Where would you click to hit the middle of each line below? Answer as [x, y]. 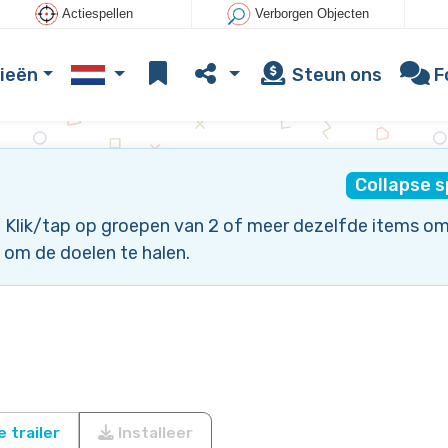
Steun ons [334, 74]
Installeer [153, 432]
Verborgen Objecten [311, 14]
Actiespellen [98, 14]
